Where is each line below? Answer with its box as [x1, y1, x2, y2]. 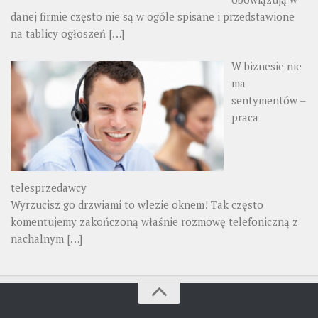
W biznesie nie [231, 59, 302, 74]
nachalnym [11, 231, 67, 246]
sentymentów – [231, 93, 306, 108]
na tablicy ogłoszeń [11, 26, 109, 40]
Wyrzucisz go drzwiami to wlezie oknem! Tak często [11, 197, 263, 212]
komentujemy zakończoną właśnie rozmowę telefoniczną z [11, 214, 298, 229]
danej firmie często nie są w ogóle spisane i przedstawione [11, 9, 295, 23]
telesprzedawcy [11, 180, 87, 194]
